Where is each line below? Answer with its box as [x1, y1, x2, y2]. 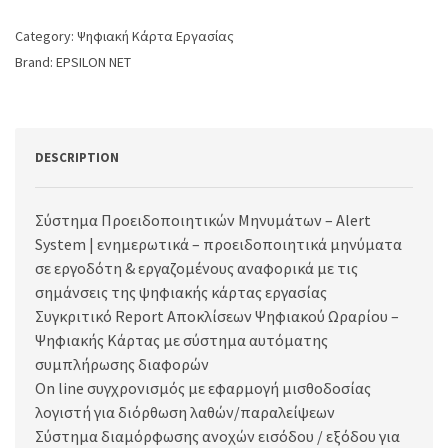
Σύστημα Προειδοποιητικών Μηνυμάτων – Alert [35, 210, 371, 231]
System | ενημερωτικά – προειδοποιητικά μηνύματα [35, 234, 402, 255]
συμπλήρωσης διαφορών [35, 354, 209, 375]
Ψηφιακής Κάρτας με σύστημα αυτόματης [35, 330, 328, 351]
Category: [15, 27, 77, 46]
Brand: [15, 53, 56, 72]
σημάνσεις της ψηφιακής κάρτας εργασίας [35, 282, 327, 303]
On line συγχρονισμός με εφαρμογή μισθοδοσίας [35, 378, 371, 399]
